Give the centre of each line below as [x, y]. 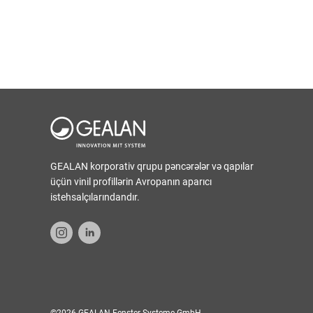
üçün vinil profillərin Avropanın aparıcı [131, 182]
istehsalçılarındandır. [95, 197]
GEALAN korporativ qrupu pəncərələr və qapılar [152, 166]
